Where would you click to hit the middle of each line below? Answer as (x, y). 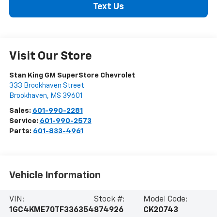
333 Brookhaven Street (46, 86)
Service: (24, 121)
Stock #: (109, 199)
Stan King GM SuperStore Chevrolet (72, 76)
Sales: (21, 111)
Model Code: (165, 199)
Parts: (21, 131)
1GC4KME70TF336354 (51, 210)
